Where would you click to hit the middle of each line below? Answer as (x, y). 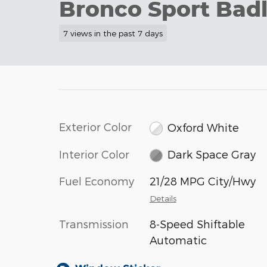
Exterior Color (95, 127)
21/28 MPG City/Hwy (202, 181)
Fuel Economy (97, 181)
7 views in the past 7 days (113, 33)
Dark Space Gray (212, 154)
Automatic (178, 240)
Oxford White (204, 127)
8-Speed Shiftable (197, 224)
